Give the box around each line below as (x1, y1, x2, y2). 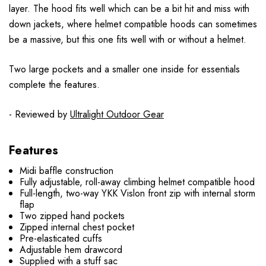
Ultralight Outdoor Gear (70, 107, 164, 121)
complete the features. (9, 77, 103, 91)
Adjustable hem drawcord (20, 242, 123, 256)
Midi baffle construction (20, 163, 114, 178)
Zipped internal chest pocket (20, 220, 135, 234)
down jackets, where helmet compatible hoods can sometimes (9, 17, 257, 31)
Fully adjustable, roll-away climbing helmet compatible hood (20, 175, 255, 189)
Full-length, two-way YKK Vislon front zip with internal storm (20, 186, 256, 200)
